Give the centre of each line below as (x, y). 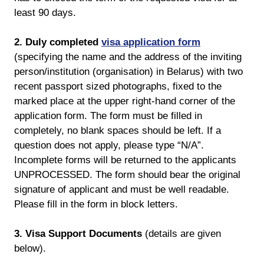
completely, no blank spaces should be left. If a (118, 131)
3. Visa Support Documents (78, 234)
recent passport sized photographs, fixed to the (118, 86)
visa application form (151, 42)
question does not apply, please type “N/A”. (109, 145)
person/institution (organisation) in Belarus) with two (128, 72)
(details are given (181, 234)
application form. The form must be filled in (108, 116)
